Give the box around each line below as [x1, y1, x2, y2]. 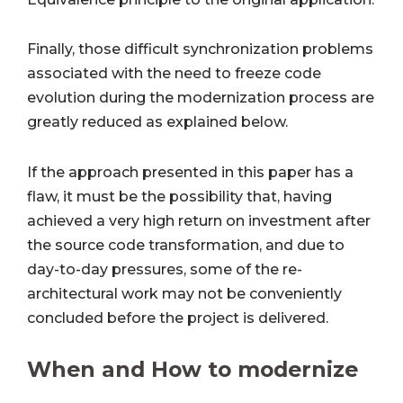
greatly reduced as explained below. [27, 113, 288, 131]
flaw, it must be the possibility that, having [27, 188, 332, 206]
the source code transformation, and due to [27, 237, 345, 255]
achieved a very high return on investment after [27, 212, 371, 230]
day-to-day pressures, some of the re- [27, 261, 302, 279]
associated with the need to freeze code [27, 65, 321, 83]
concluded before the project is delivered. [27, 309, 328, 327]
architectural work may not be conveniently [27, 285, 342, 303]
